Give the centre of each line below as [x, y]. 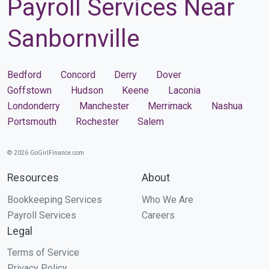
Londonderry [34, 106]
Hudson [87, 90]
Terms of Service [43, 253]
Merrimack [170, 106]
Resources [33, 178]
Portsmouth [32, 121]
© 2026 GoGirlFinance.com [46, 153]
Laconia [184, 90]
